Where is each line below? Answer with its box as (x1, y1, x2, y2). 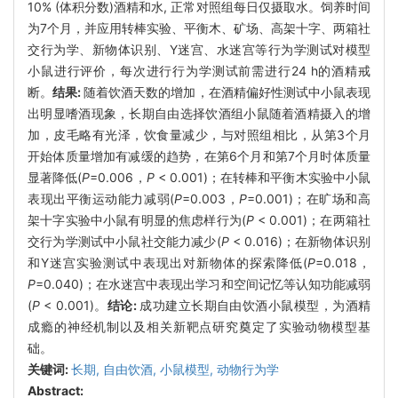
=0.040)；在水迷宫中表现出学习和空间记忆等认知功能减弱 (36, 275, 370, 291)
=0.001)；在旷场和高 (247, 190, 371, 206)
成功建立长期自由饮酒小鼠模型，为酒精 (139, 297, 371, 313)
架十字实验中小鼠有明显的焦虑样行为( (28, 211, 246, 227)
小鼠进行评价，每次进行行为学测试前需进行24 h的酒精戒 (28, 62, 370, 78)
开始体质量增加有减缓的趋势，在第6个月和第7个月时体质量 (28, 147, 370, 163)
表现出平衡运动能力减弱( (28, 190, 175, 206)
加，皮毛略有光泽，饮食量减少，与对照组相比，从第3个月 (28, 126, 370, 142)
